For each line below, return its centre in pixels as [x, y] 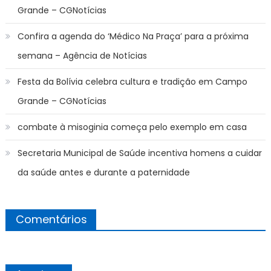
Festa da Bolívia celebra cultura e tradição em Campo [132, 81]
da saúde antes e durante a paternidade [103, 172]
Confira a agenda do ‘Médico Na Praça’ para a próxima [133, 36]
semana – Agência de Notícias [82, 55]
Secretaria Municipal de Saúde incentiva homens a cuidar [139, 153]
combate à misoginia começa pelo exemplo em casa [132, 127]
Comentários [51, 219]
